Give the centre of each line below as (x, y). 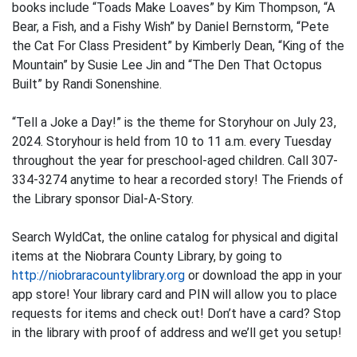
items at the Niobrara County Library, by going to (147, 256)
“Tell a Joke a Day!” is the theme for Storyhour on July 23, (174, 122)
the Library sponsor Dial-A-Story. (103, 198)
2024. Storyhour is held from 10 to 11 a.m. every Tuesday (172, 141)
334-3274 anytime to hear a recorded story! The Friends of (178, 179)
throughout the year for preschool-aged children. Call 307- (175, 160)
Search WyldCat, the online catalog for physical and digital (175, 237)
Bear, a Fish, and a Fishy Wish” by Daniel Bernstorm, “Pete (171, 26)
